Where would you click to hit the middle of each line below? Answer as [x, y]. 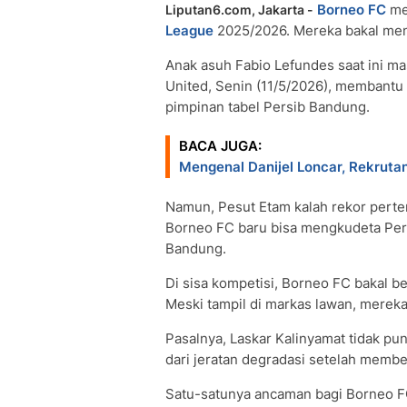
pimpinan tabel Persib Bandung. [268, 107]
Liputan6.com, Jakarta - [239, 10]
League [189, 30]
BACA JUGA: [220, 146]
